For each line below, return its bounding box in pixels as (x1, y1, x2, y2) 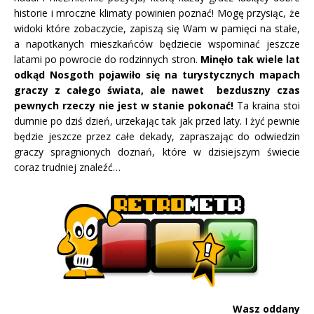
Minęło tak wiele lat (200, 52, 301, 66)
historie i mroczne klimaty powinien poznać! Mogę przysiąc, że (14, 6, 300, 20)
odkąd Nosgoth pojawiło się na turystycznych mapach (14, 67, 300, 81)
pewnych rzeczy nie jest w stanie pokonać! (14, 98, 234, 112)
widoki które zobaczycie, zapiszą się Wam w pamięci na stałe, (14, 21, 300, 35)
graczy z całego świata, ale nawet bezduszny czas (14, 83, 300, 97)
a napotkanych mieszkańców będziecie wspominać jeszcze (14, 36, 300, 50)
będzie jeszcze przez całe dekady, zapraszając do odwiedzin (14, 129, 300, 143)
